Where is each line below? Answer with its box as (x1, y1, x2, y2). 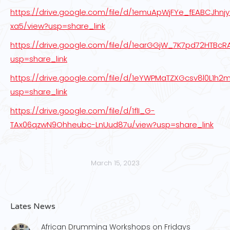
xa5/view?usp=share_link (10, 20, 105, 31)
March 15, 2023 (90, 158, 140, 168)
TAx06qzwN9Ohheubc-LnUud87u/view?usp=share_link (10, 119, 214, 130)
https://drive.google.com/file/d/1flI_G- (10, 105, 155, 116)
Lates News (10, 201, 55, 212)
